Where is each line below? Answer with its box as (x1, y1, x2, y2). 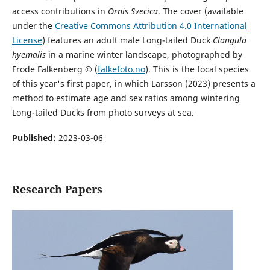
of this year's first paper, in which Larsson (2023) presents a (11, 77, 256, 89)
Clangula (212, 34, 246, 46)
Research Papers (11, 181, 102, 196)
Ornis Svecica (107, 5, 158, 17)
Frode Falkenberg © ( (11, 63, 98, 75)
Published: (11, 131, 58, 143)
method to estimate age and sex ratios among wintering (11, 92, 240, 104)
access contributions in (11, 5, 108, 17)
